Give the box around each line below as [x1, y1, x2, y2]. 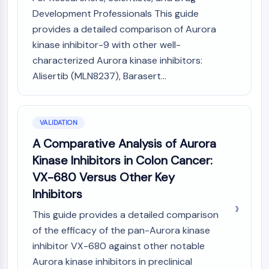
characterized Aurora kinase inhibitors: [32, 54, 202, 67]
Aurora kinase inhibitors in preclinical [32, 255, 192, 268]
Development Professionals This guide [32, 7, 199, 20]
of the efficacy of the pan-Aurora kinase [32, 224, 210, 237]
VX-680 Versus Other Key [32, 169, 175, 185]
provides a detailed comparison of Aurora [32, 23, 216, 35]
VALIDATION [40, 118, 77, 127]
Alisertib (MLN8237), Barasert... [32, 70, 166, 82]
